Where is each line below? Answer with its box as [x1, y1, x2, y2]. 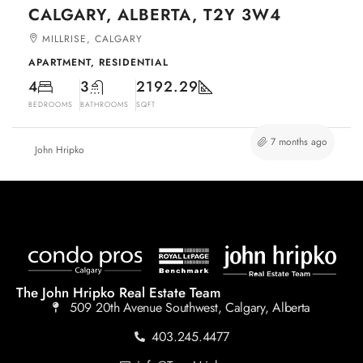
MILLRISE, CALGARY [42, 31, 143, 46]
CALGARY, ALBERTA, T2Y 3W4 [28, 2, 281, 27]
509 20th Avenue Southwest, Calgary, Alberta [70, 297, 311, 317]
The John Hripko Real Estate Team [16, 282, 221, 302]
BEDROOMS [28, 98, 73, 109]
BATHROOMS [80, 98, 129, 109]
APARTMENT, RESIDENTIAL [28, 54, 169, 70]
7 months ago [271, 134, 327, 149]
